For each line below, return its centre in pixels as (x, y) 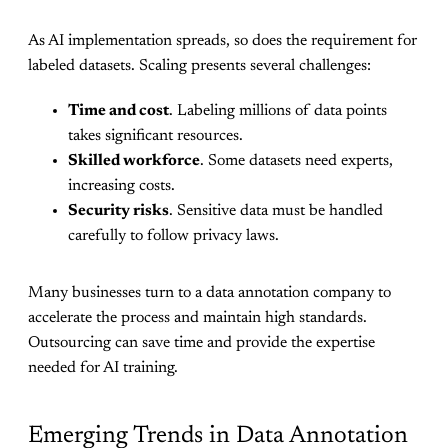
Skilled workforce (134, 161)
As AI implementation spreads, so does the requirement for (222, 41)
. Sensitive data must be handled (276, 211)
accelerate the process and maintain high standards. (197, 318)
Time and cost (118, 111)
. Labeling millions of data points (278, 111)
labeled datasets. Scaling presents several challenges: (199, 66)
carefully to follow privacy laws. (173, 236)
